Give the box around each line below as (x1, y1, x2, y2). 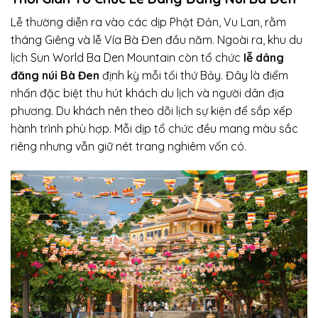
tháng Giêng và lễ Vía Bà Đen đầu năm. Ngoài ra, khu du (11, 33, 302, 48)
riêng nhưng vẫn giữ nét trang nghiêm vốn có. (11, 139, 246, 154)
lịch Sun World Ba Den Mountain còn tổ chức (11, 50, 243, 65)
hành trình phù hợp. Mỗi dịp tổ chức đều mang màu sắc (11, 121, 298, 136)
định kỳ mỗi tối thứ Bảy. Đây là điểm (99, 68, 288, 83)
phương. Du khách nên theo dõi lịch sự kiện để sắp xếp (11, 104, 292, 119)
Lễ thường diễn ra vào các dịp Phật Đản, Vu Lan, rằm (11, 15, 286, 30)
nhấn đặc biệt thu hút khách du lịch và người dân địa (11, 86, 284, 101)
